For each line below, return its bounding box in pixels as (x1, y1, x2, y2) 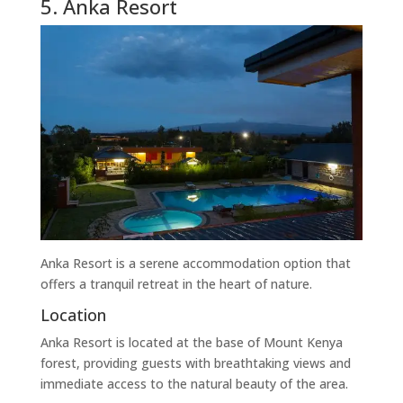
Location (40, 304, 106, 327)
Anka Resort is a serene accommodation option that (40, 255, 351, 273)
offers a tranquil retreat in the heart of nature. (40, 275, 312, 293)
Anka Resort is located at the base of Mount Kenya (40, 334, 343, 352)
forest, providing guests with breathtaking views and (40, 354, 351, 372)
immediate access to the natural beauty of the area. (40, 375, 348, 393)
